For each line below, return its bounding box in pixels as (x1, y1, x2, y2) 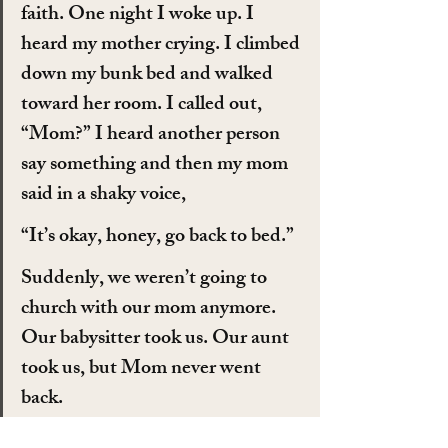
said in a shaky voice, (21, 177, 186, 213)
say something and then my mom (21, 147, 292, 183)
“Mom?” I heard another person (21, 117, 284, 153)
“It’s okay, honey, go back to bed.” (21, 219, 294, 255)
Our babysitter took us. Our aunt (21, 321, 293, 357)
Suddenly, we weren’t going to (21, 261, 271, 297)
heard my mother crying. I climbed (21, 27, 304, 63)
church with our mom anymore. (21, 291, 280, 327)
